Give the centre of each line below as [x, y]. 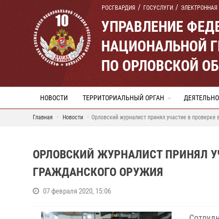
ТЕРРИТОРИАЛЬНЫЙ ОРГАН [123, 98]
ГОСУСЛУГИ [158, 8]
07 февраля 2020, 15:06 [77, 191]
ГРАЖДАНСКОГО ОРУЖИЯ [98, 172]
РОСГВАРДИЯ [119, 8]
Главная [43, 117]
